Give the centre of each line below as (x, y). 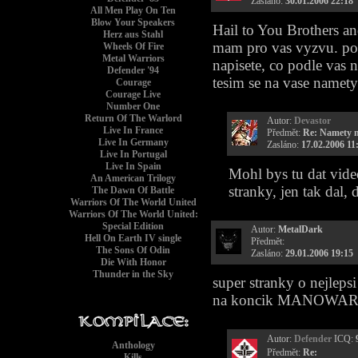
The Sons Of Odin (133, 250)
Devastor (312, 121)
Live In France (133, 130)
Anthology (133, 345)
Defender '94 (133, 70)
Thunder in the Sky (133, 274)
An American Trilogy (133, 178)
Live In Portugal (133, 154)
